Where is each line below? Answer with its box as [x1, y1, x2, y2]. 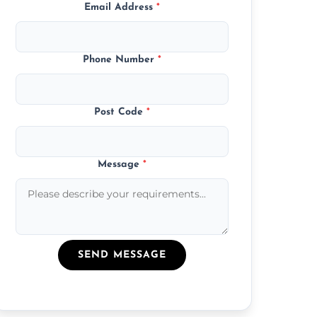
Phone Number [83, 54, 158, 65]
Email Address [84, 1, 157, 13]
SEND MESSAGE [78, 249, 167, 260]
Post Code [94, 106, 147, 117]
